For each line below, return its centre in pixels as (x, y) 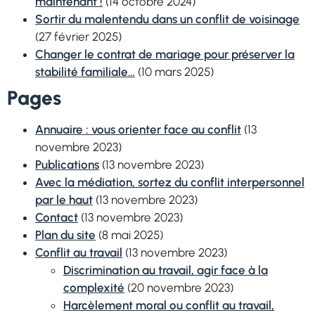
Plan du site (65, 235)
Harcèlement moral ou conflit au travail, (169, 305)
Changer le (66, 54)
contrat (116, 54)
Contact (57, 217)
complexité (94, 288)
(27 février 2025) (78, 37)
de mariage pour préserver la (215, 54)
